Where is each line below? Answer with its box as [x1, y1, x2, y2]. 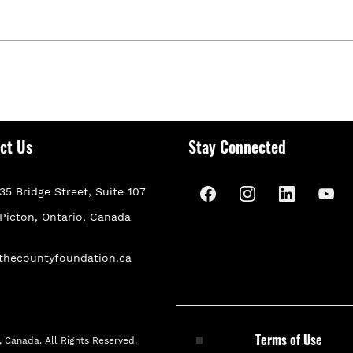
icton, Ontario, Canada [6, 210, 131, 223]
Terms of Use [255, 329, 322, 349]
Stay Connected [188, 135, 286, 158]
